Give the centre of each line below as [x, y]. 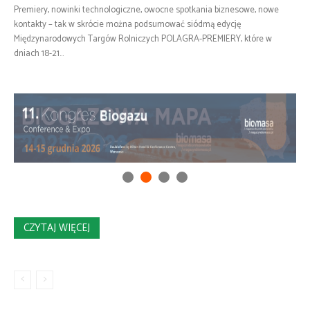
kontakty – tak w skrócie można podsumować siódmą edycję [127, 25]
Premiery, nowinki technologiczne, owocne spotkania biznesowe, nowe [146, 10]
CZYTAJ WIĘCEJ [57, 228]
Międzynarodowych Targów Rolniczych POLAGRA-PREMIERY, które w [143, 39]
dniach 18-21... [39, 54]
